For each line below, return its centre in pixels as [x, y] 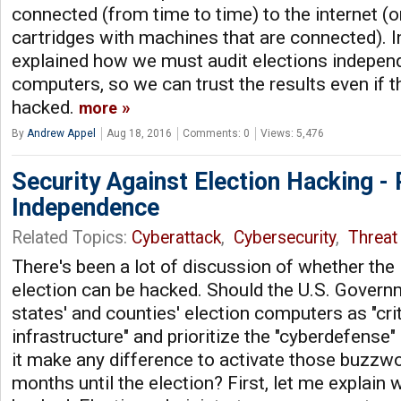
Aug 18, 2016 [139, 133]
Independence [85, 207]
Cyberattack [176, 237]
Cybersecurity [285, 237]
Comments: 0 [216, 133]
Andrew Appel [61, 133]
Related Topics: [72, 237]
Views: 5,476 [292, 133]
